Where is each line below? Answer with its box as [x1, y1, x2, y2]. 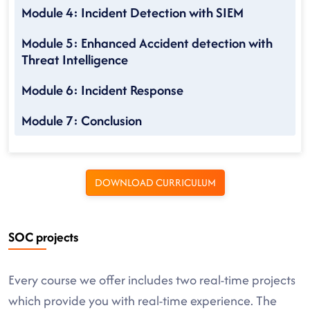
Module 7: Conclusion [21, 111, 142, 130]
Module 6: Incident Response [21, 80, 183, 100]
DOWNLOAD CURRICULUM [94, 175, 216, 190]
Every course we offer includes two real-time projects [8, 271, 295, 289]
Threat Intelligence [21, 50, 128, 69]
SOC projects [8, 228, 78, 246]
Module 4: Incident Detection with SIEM [21, 3, 244, 22]
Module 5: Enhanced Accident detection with [21, 33, 273, 53]
